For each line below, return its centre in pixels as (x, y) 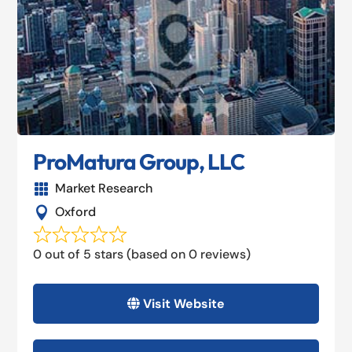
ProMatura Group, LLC (139, 162)
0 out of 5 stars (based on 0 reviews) (142, 255)
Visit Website (184, 304)
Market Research (103, 189)
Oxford (75, 212)
